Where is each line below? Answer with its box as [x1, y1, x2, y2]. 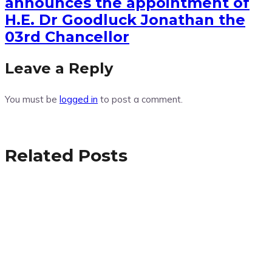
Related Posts [5, 145, 127, 166]
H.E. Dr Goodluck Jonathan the [5, 11, 245, 29]
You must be [5, 93, 59, 106]
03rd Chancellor [5, 28, 129, 46]
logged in [59, 93, 98, 106]
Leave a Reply [5, 59, 113, 78]
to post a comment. [98, 93, 183, 106]
